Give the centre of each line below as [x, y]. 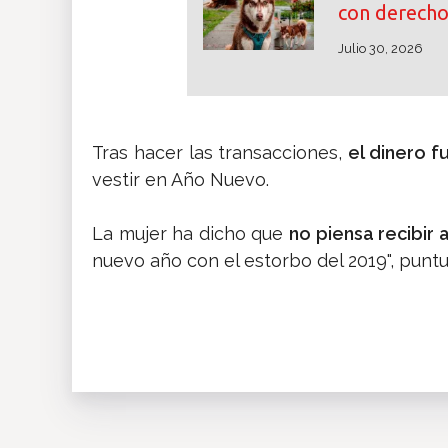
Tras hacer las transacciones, [220, 153]
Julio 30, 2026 [380, 49]
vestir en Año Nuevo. [180, 180]
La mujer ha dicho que [190, 234]
